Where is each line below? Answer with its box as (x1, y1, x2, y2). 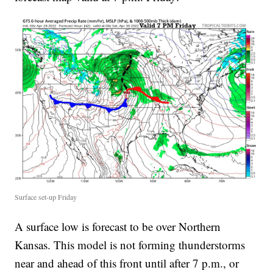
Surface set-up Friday (15, 191, 77, 202)
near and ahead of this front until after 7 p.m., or (15, 255, 239, 271)
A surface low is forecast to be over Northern (15, 218, 221, 234)
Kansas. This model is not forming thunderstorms (15, 236, 246, 252)
